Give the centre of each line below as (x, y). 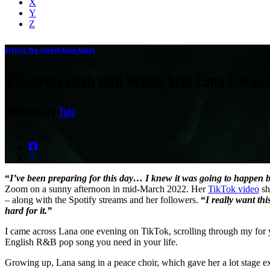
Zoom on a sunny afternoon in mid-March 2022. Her (106, 189)
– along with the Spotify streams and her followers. (103, 199)
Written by (32, 111)
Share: (41, 136)
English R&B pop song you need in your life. (91, 242)
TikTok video (234, 189)
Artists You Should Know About (50, 49)
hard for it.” (28, 210)
